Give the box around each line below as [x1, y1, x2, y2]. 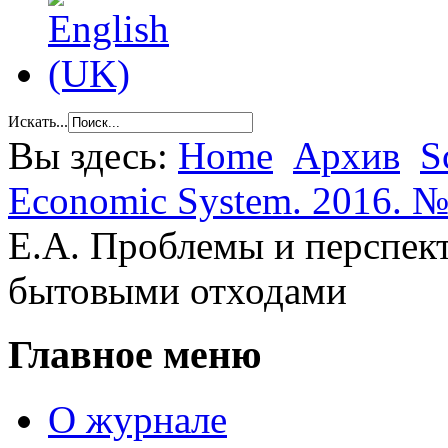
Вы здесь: [8, 133, 178, 177]
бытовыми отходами [8, 268, 347, 312]
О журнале [48, 398, 227, 442]
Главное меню [8, 332, 262, 378]
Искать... [8, 112, 68, 130]
